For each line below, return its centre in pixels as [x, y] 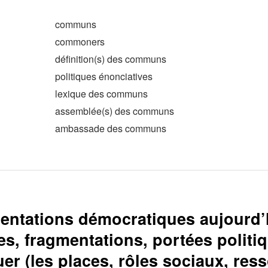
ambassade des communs [111, 128]
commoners [80, 42]
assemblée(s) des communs [115, 111]
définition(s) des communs [111, 59]
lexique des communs [101, 94]
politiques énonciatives [104, 76]
